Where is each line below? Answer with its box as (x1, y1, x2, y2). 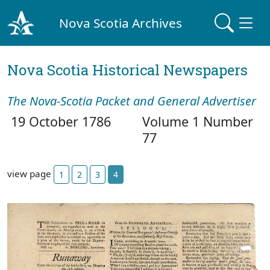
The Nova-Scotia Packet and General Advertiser (7, 93, 256, 109)
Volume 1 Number (142, 113, 253, 130)
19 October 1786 (7, 113, 111, 130)
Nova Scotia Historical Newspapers (7, 60, 248, 80)
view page (7, 167, 54, 180)
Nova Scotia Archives (59, 14, 183, 31)
